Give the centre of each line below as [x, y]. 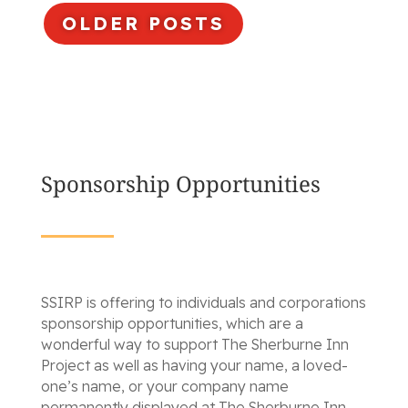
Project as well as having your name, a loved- [194, 365]
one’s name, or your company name [164, 386]
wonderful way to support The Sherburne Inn [194, 344]
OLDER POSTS [143, 23]
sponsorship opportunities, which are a [172, 323]
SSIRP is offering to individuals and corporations [203, 302]
